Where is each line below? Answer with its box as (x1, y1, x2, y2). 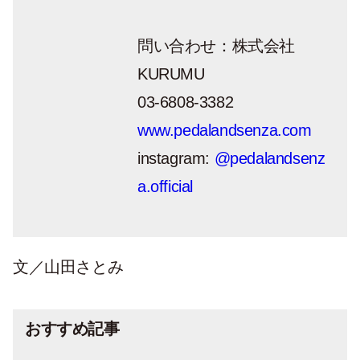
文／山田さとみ (13, 258, 124, 276)
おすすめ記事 (25, 320, 120, 337)
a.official (137, 178, 193, 195)
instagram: (137, 149, 215, 167)
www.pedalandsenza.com (137, 121, 312, 139)
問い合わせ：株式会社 (137, 37, 295, 55)
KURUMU (137, 65, 205, 83)
